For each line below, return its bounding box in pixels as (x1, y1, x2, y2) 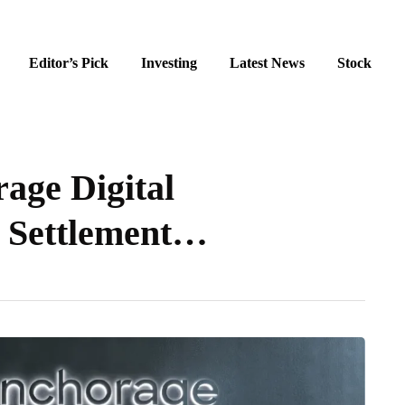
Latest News (230, 55, 305, 71)
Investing (141, 55, 197, 71)
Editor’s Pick (29, 55, 108, 71)
